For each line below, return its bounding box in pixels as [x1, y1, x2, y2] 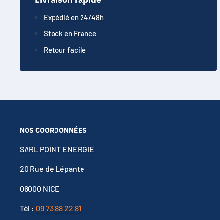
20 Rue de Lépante [20, 164, 84, 174]
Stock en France [44, 28, 96, 38]
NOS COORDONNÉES [20, 125, 87, 135]
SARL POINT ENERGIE [20, 144, 94, 154]
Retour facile [44, 45, 86, 54]
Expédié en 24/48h [44, 12, 104, 22]
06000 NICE [20, 184, 60, 193]
